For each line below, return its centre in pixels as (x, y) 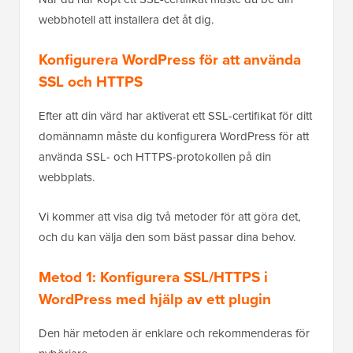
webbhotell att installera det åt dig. (126, 19)
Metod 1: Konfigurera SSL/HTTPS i (153, 277)
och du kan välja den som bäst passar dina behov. (167, 237)
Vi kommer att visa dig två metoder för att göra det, (169, 216)
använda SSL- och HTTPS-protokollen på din (155, 156)
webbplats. (67, 177)
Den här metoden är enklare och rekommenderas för (174, 333)
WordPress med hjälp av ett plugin (155, 299)
